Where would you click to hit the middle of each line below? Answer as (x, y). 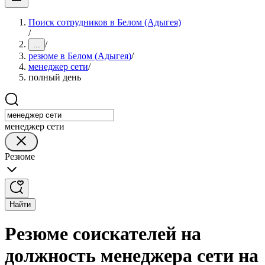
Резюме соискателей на (103, 234)
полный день (55, 77)
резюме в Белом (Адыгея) (80, 56)
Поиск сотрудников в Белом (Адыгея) (105, 22)
